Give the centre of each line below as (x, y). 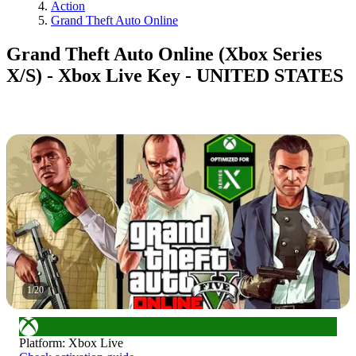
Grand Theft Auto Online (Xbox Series (164, 54)
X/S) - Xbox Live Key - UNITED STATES (175, 75)
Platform (41, 342)
